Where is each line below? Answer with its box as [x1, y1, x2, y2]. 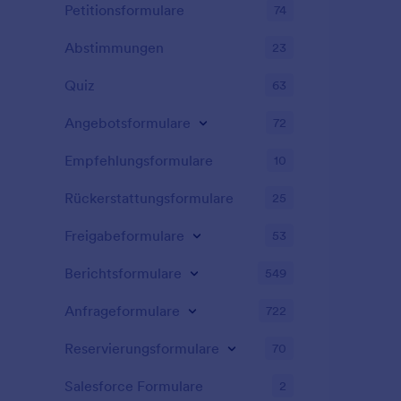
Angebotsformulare [64, 114, 191, 132]
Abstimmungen [64, 38, 164, 56]
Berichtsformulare [64, 264, 182, 282]
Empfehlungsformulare [64, 151, 213, 169]
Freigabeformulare [64, 226, 184, 244]
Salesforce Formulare [64, 377, 203, 395]
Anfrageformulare [64, 302, 180, 320]
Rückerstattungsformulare [64, 189, 234, 207]
